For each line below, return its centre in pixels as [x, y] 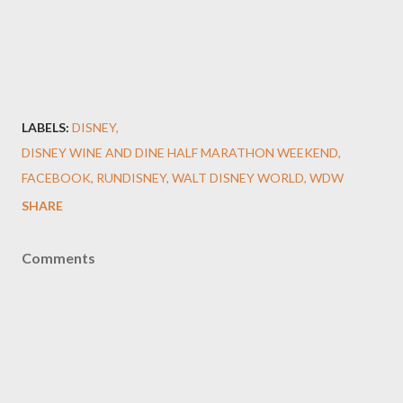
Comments [58, 258]
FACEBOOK [56, 178]
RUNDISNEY [131, 178]
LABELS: [45, 127]
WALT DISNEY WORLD [238, 178]
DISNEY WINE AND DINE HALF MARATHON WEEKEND [180, 152]
